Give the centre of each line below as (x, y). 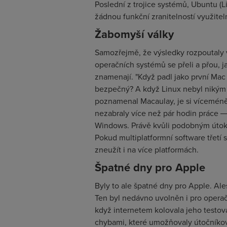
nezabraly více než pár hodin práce (158, 113)
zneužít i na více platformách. (147, 149)
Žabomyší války (134, 34)
